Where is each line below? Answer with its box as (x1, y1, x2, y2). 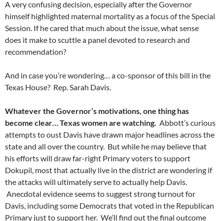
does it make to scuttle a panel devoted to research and (5, 35, 190, 44)
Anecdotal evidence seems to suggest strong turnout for (5, 189, 195, 198)
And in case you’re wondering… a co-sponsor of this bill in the (5, 71, 211, 80)
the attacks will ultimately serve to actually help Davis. (5, 177, 187, 186)
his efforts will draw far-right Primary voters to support (5, 153, 190, 163)
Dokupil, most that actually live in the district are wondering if (5, 165, 212, 175)
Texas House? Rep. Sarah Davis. (5, 82, 111, 92)
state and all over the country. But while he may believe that (5, 142, 207, 151)
